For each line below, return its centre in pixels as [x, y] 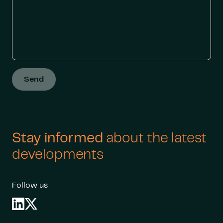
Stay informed [59, 138]
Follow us [30, 185]
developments [58, 155]
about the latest [156, 138]
